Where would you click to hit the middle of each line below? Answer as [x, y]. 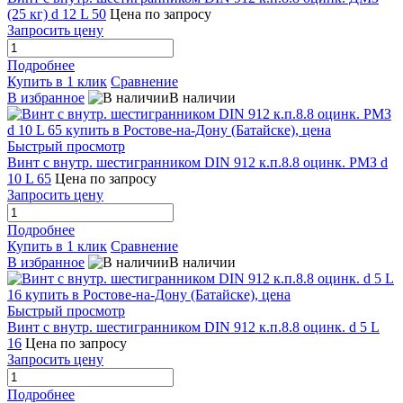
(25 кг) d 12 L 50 [57, 13]
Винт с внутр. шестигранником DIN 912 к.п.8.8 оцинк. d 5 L [193, 327]
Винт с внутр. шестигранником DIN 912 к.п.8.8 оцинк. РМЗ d [197, 162]
